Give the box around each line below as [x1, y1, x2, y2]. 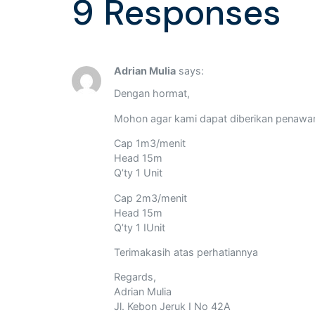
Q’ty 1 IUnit [114, 221, 165, 233]
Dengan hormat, [114, 87, 190, 100]
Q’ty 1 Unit [114, 167, 162, 179]
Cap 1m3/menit [114, 137, 186, 150]
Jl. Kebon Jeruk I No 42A [114, 300, 231, 313]
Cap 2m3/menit [114, 191, 187, 204]
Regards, [114, 271, 156, 283]
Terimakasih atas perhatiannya [114, 245, 258, 258]
